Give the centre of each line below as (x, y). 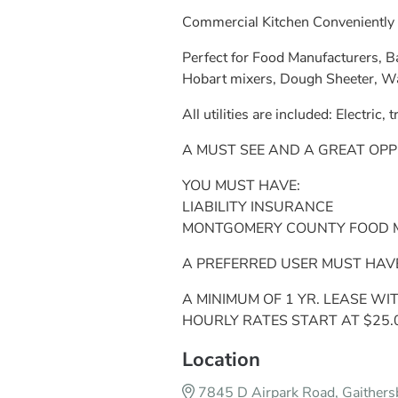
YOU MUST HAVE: (241, 185)
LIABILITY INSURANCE (258, 207)
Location (221, 359)
